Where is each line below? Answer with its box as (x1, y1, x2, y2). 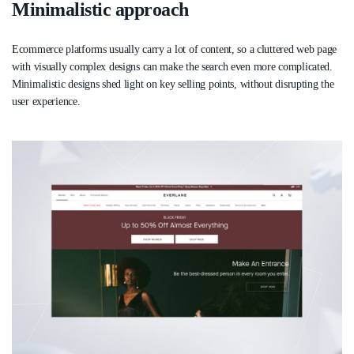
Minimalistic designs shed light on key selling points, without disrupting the (12, 78, 334, 91)
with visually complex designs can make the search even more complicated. (12, 61, 333, 73)
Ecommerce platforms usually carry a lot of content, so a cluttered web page (12, 43, 337, 56)
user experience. (12, 96, 81, 108)
